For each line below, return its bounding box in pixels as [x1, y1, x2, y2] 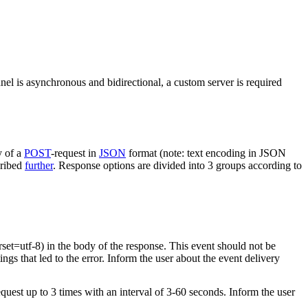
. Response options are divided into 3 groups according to [53, 159, 302, 171]
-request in [51, 146, 99, 159]
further [25, 159, 53, 171]
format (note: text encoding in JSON [126, 146, 286, 159]
